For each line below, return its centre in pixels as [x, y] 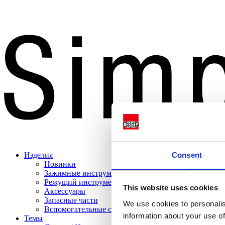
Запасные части [71, 200]
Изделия [38, 155]
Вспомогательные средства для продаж [111, 209]
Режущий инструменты [85, 182]
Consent [187, 155]
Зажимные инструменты [86, 173]
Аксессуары [65, 191]
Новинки [60, 164]
